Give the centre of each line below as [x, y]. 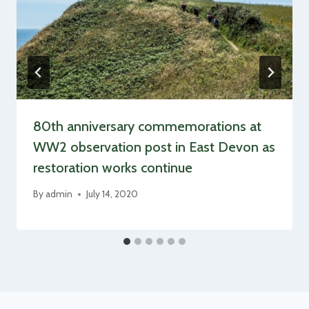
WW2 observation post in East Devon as [154, 147]
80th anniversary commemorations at [147, 126]
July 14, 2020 [112, 194]
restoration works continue [113, 167]
